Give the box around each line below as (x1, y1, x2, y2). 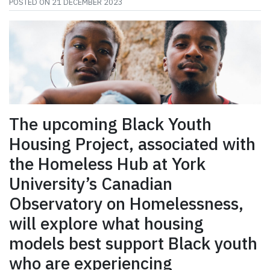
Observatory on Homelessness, (9, 192, 243, 215)
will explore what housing (9, 212, 204, 235)
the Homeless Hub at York (9, 152, 206, 175)
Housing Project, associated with (9, 133, 256, 155)
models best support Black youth (9, 232, 257, 255)
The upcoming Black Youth (9, 113, 212, 136)
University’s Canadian (9, 172, 172, 195)
